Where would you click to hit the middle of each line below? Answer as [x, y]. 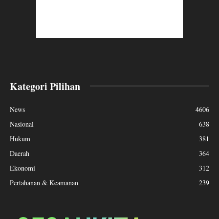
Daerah [20, 153]
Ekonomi [22, 168]
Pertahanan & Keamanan [44, 182]
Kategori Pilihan [45, 86]
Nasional [22, 124]
